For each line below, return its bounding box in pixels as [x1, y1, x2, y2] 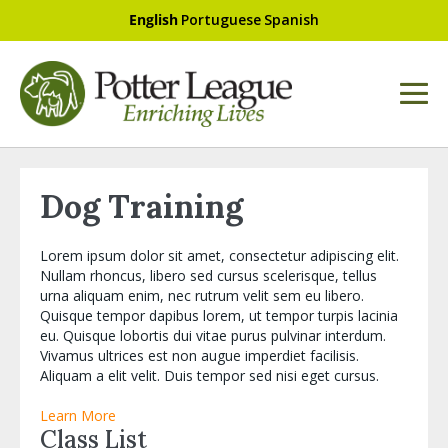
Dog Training [40, 185, 243, 227]
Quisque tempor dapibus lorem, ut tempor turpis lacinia [40, 305, 398, 325]
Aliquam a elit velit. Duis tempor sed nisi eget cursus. [40, 365, 379, 385]
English [129, 10, 178, 29]
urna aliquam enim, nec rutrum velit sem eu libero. [40, 285, 364, 305]
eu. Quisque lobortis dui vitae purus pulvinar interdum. [40, 325, 386, 345]
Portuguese [181, 10, 261, 29]
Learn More [40, 405, 116, 425]
